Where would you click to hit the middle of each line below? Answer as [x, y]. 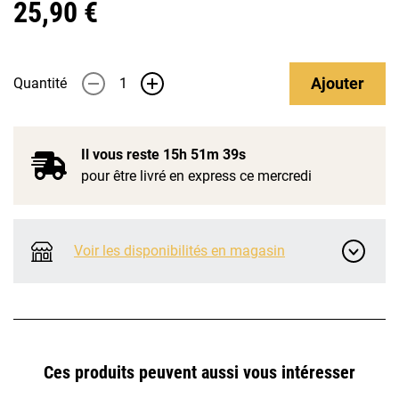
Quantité [40, 83]
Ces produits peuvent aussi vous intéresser [199, 373]
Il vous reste [122, 155]
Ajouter [338, 83]
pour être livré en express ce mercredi [196, 176]
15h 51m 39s [204, 155]
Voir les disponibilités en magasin [179, 251]
